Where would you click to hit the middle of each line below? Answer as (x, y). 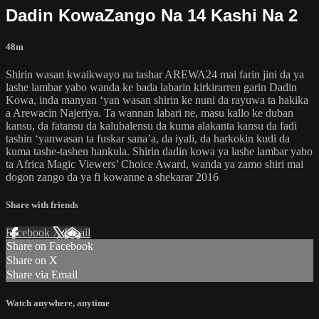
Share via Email (42, 275)
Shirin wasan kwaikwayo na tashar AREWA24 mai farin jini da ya (155, 74)
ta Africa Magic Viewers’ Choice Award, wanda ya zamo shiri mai (155, 164)
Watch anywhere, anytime (58, 303)
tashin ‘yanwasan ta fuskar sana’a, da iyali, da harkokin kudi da (148, 138)
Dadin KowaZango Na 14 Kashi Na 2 (152, 15)
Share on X (32, 261)
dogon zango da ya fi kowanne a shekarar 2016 (112, 177)
